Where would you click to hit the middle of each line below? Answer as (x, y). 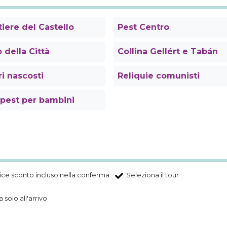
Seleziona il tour (153, 175)
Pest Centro (143, 27)
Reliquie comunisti (159, 76)
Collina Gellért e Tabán (168, 52)
